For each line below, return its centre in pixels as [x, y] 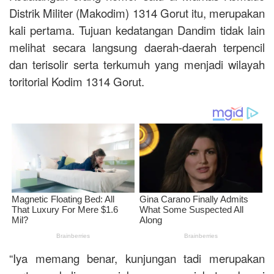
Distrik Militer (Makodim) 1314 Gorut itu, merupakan [137, 13]
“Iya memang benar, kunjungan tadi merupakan [137, 258]
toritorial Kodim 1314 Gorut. [77, 81]
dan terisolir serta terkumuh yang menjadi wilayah [137, 64]
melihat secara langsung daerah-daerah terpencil [137, 47]
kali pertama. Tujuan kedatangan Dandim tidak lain [137, 30]
